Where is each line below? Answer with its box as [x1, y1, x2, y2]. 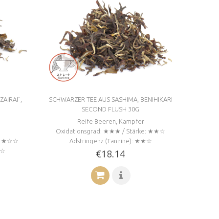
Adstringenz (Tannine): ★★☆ [69, 137, 152, 144]
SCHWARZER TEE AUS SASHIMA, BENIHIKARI [48, 96, 173, 103]
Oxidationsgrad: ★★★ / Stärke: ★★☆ [56, 128, 165, 134]
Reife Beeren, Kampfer [77, 118, 144, 125]
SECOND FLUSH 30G [82, 106, 139, 112]
